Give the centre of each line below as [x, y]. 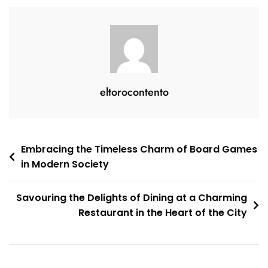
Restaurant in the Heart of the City [163, 212]
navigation [38, 168]
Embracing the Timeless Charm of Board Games [139, 149]
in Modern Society [65, 164]
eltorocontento [134, 92]
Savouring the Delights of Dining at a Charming [132, 197]
